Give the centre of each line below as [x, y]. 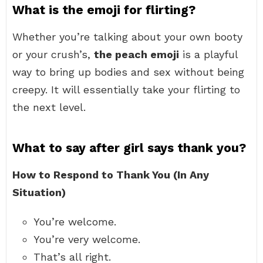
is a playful [208, 54]
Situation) [39, 192]
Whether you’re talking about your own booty [127, 37]
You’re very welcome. [87, 239]
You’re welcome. [75, 222]
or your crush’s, [53, 54]
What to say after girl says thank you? [129, 148]
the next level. [49, 107]
